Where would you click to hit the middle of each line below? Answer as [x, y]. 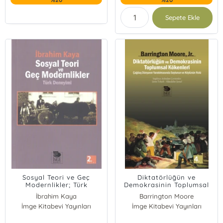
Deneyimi [56, 192]
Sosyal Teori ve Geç [56, 177]
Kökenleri [167, 192]
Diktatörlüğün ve [167, 177]
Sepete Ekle [182, 17]
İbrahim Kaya [56, 196]
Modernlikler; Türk [56, 185]
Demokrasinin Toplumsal [167, 185]
